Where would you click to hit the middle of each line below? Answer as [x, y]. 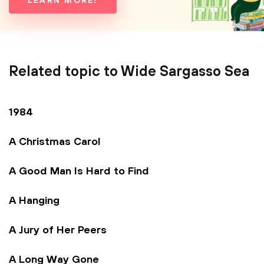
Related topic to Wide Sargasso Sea [129, 72]
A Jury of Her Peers [58, 230]
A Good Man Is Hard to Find [79, 171]
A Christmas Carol [55, 142]
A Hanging [34, 201]
